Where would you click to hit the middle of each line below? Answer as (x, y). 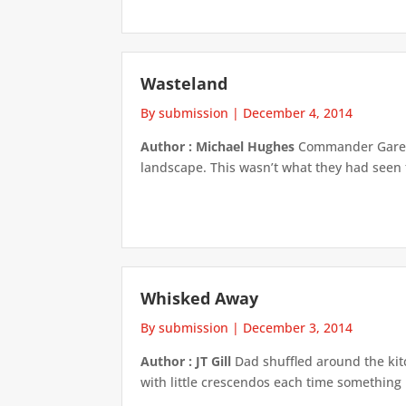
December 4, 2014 (298, 112)
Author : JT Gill (186, 362)
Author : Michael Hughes (218, 146)
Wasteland (184, 83)
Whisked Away (200, 299)
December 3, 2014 (298, 328)
